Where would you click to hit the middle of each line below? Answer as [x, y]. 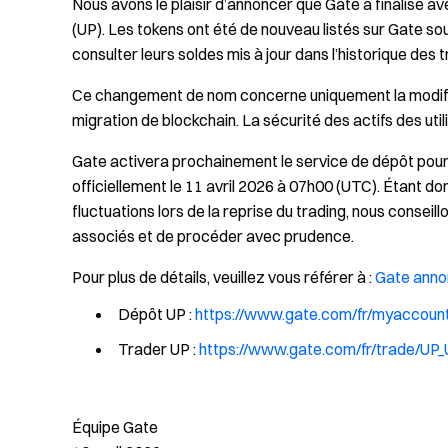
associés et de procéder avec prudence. [213, 236]
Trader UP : [158, 349]
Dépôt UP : [156, 314]
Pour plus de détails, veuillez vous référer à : [223, 277]
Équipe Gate [115, 427]
